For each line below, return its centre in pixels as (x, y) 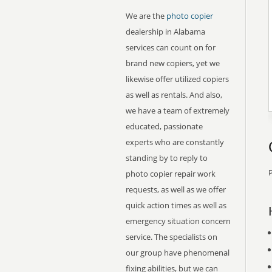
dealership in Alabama (165, 32)
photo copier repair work (171, 174)
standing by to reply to (167, 158)
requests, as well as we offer (176, 189)
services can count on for (171, 47)
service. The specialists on (172, 237)
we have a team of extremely (178, 110)
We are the (146, 16)
